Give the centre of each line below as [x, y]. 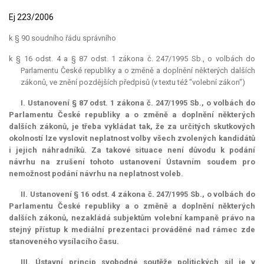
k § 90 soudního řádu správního [62, 38]
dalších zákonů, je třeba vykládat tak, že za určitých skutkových [132, 127]
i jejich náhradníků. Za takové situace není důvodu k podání [132, 150]
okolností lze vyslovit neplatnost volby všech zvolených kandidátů [132, 138]
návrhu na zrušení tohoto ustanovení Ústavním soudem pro [132, 162]
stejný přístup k [40, 230]
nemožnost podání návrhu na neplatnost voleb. [96, 174]
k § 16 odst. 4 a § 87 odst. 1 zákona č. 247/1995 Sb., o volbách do [132, 59]
